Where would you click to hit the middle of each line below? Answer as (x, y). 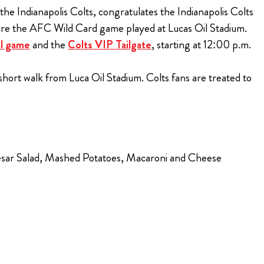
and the (49, 45)
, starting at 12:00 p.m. (201, 45)
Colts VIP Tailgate (110, 45)
